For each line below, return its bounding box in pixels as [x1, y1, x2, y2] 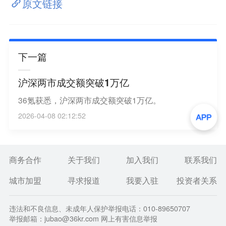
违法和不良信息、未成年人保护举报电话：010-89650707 [9, 203, 190, 214]
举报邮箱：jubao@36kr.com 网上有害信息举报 [9, 213, 157, 224]
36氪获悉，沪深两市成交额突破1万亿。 [18, 94, 161, 105]
